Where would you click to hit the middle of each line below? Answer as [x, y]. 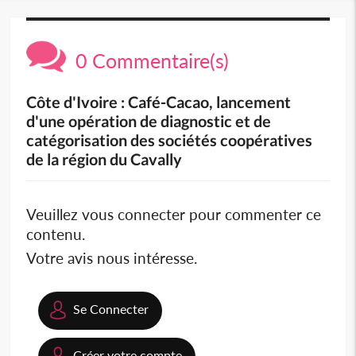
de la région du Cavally [104, 159]
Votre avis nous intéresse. [112, 258]
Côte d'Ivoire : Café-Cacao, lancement [159, 102]
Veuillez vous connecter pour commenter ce [174, 215]
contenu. [56, 234]
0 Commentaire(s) [148, 61]
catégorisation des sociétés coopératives [170, 140]
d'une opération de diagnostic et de [149, 121]
